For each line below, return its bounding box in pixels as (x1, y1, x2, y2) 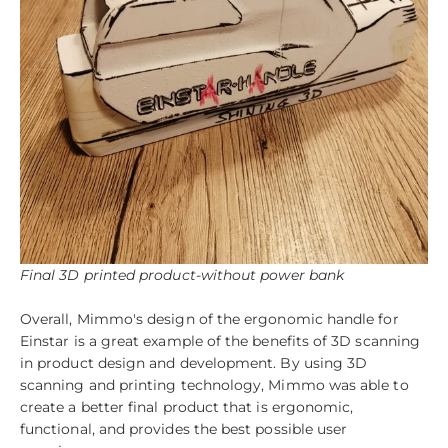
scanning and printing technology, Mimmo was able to (20, 375, 409, 394)
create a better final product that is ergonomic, (20, 397, 354, 416)
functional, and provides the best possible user (20, 419, 348, 438)
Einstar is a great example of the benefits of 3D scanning (20, 331, 420, 350)
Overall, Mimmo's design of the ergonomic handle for (20, 309, 399, 328)
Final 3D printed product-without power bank (20, 265, 345, 284)
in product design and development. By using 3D (20, 353, 368, 372)
